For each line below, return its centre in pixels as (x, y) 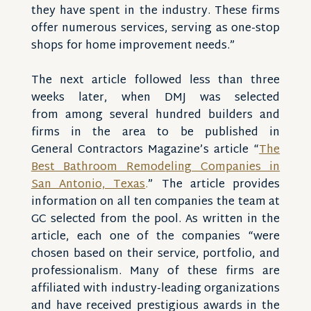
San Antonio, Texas (88, 185)
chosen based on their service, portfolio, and (155, 254)
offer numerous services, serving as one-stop (155, 29)
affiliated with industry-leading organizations (155, 289)
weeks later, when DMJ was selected (155, 98)
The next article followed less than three (155, 81)
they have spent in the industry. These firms (155, 11)
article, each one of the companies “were (155, 237)
